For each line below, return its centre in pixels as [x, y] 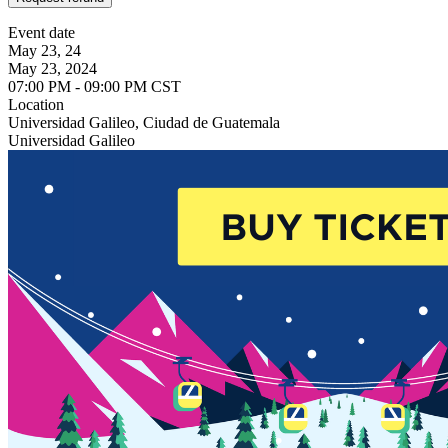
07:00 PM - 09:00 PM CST [94, 86]
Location [36, 104]
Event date [41, 32]
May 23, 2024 [52, 68]
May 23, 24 [44, 50]
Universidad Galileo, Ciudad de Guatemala [144, 122]
